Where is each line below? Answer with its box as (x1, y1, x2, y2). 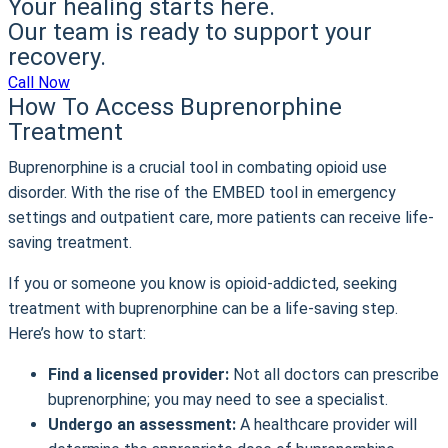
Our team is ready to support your (8, 18, 372, 46)
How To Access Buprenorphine (8, 93, 342, 121)
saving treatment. (8, 233, 132, 252)
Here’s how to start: (8, 324, 146, 343)
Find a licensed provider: (48, 365, 233, 384)
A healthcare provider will (236, 415, 417, 434)
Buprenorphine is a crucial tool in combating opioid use (8, 158, 387, 177)
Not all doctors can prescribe (233, 365, 439, 384)
